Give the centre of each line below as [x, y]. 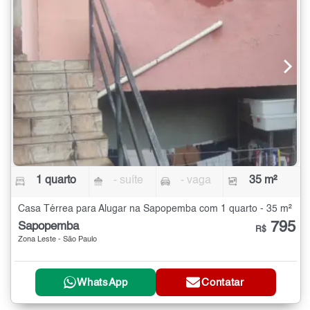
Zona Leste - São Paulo [57, 239]
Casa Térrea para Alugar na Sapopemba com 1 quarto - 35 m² [155, 209]
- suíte [129, 180]
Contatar [223, 282]
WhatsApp [102, 282]
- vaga [195, 180]
